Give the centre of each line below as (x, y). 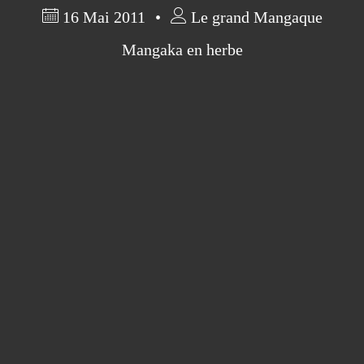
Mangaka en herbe (182, 50)
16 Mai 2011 (104, 17)
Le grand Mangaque (254, 17)
